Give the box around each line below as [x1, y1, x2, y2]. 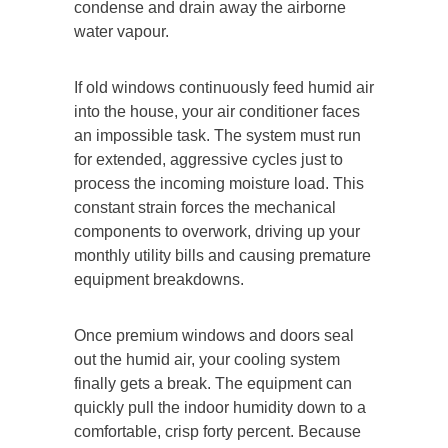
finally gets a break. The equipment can [74, 374, 352, 392]
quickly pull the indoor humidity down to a [74, 398, 366, 416]
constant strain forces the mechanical [74, 198, 336, 216]
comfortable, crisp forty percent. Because [74, 422, 361, 440]
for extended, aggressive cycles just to [74, 150, 343, 168]
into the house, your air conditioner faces [74, 102, 360, 120]
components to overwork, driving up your [74, 222, 360, 240]
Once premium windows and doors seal [74, 326, 354, 344]
